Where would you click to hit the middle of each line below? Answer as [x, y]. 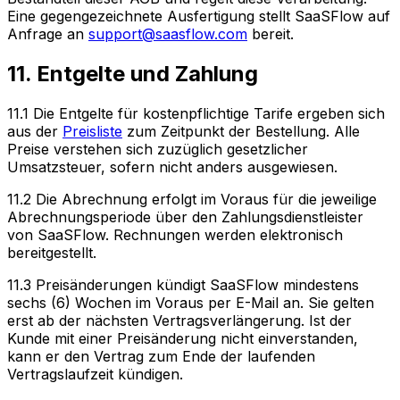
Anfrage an [48, 34]
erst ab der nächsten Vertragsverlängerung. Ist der [179, 320]
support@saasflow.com [168, 34]
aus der [35, 131]
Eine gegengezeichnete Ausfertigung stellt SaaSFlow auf [199, 16]
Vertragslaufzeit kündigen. [95, 374]
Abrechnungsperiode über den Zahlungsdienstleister [185, 217]
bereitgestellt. [52, 252]
